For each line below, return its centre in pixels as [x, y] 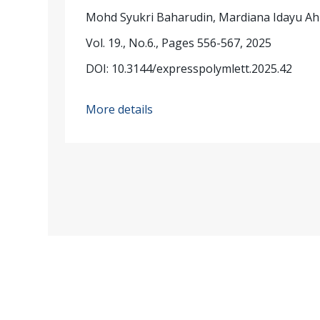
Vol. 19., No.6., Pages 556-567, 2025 [179, 42]
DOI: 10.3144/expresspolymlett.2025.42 [189, 68]
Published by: [89, 304]
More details [120, 110]
